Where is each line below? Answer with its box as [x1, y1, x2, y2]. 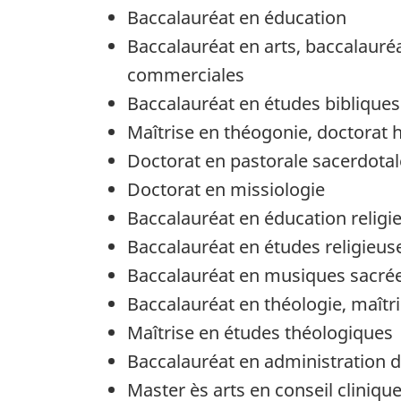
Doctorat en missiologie [127, 176, 325, 201]
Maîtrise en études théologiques [127, 320, 393, 345]
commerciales [127, 62, 244, 87]
